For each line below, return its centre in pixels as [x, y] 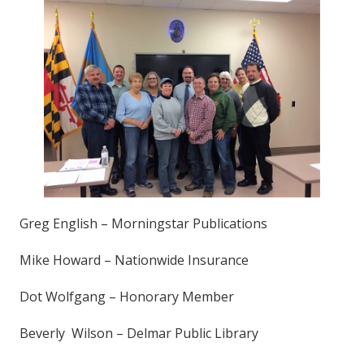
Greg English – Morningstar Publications [143, 223]
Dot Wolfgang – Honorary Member [126, 296]
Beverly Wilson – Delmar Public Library [139, 333]
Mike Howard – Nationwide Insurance [134, 260]
